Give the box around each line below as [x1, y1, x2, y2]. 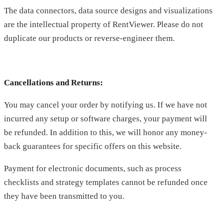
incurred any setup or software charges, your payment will [4, 113, 207, 123]
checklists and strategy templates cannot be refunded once [4, 177, 208, 187]
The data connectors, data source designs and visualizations [4, 5, 213, 15]
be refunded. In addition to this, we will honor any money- [4, 127, 207, 137]
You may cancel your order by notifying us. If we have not [4, 100, 207, 110]
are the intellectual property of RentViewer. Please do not [4, 19, 203, 29]
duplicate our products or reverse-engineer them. [4, 33, 175, 43]
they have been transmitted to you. [4, 191, 124, 201]
